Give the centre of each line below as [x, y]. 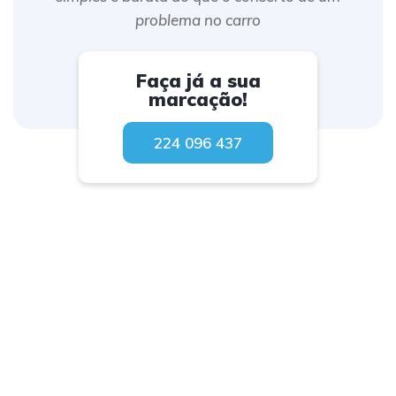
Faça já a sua [198, 80]
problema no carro [198, 20]
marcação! [198, 99]
